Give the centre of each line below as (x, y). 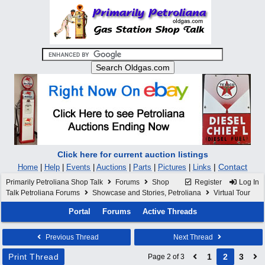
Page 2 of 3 (166, 257)
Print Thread (33, 257)
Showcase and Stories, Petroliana (147, 193)
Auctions (112, 167)
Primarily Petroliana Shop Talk (54, 182)
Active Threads (169, 211)
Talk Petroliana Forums (43, 193)
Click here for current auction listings (132, 154)
